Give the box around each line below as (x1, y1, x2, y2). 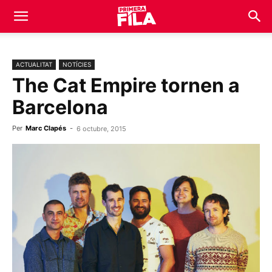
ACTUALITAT (16, 61, 52, 68)
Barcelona (12, 95, 108, 119)
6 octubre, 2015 (76, 124, 126, 133)
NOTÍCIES (63, 61, 91, 68)
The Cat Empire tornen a (12, 73, 240, 97)
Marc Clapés (25, 124, 66, 132)
